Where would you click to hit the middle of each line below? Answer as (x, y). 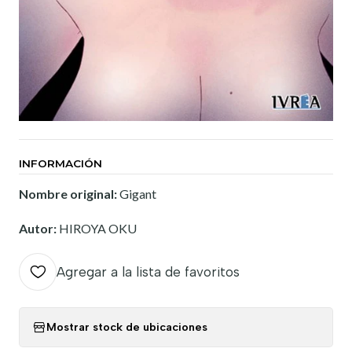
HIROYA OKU (98, 228)
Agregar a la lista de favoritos (148, 271)
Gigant (138, 193)
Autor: (39, 228)
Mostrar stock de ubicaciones (127, 327)
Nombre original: (69, 193)
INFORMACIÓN (60, 163)
